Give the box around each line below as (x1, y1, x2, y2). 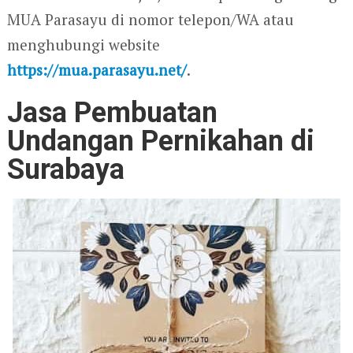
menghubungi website (6, 35, 160, 55)
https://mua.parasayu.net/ (6, 60, 187, 80)
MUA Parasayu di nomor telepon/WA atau (6, 9, 294, 30)
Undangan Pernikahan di (6, 124, 314, 158)
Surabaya (6, 153, 124, 187)
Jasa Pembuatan (6, 96, 217, 130)
